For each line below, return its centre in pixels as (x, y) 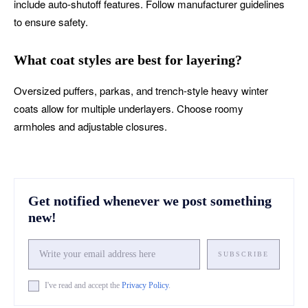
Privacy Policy (145, 286)
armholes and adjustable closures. (90, 126)
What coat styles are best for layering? (128, 59)
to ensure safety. (51, 21)
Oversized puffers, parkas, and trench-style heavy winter (141, 90)
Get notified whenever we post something (150, 200)
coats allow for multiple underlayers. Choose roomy (129, 108)
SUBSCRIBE (243, 254)
